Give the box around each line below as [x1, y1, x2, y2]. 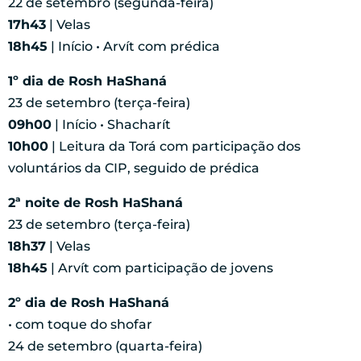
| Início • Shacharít [52, 117, 171, 133]
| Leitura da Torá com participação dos [48, 139, 301, 155]
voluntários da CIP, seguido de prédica [8, 160, 259, 176]
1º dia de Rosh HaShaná [8, 73, 167, 89]
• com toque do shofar [8, 317, 152, 333]
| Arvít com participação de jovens [48, 260, 273, 276]
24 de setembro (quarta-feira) [8, 338, 202, 355]
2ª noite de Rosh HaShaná [8, 195, 183, 211]
